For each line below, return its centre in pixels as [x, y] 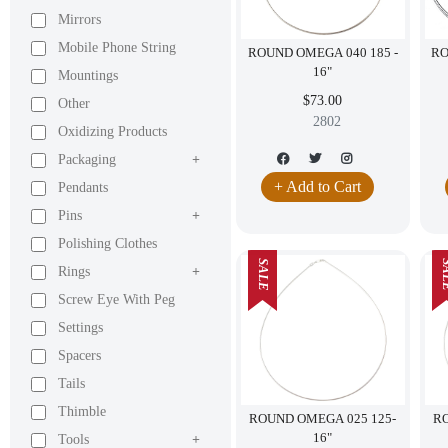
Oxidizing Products [112, 131]
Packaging [87, 159]
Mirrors [79, 19]
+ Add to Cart [318, 186]
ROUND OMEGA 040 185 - [322, 53]
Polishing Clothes [107, 243]
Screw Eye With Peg [116, 299]
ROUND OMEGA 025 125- [323, 419]
